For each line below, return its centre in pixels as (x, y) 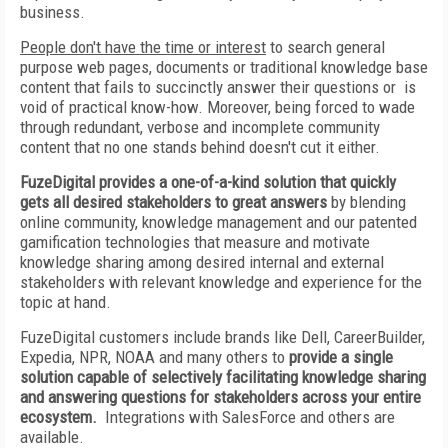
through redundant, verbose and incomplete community (200, 127)
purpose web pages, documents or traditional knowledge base (224, 67)
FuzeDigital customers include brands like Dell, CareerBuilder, (222, 337)
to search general (325, 47)
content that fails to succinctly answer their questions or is (218, 87)
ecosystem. (58, 417)
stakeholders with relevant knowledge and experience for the (221, 282)
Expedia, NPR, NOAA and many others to (154, 357)
